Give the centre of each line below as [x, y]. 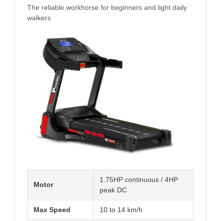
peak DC [113, 190]
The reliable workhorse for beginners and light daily [107, 7]
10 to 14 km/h [121, 210]
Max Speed [52, 210]
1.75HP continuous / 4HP [139, 180]
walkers [39, 18]
